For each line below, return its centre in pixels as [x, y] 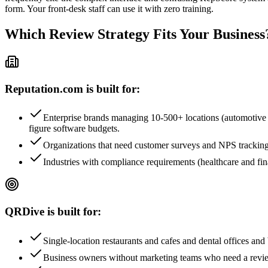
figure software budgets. [74, 129]
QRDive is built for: [53, 212]
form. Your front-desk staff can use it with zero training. [109, 9]
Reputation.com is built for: [72, 89]
